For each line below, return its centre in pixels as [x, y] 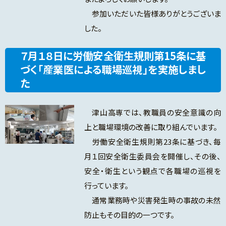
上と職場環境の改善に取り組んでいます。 [151, 127]
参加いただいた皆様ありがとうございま [152, 14]
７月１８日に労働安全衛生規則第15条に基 [113, 56]
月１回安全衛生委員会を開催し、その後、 [152, 156]
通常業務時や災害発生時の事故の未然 [152, 200]
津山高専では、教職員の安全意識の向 [152, 112]
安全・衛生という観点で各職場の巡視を [152, 171]
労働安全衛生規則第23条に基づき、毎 [152, 142]
